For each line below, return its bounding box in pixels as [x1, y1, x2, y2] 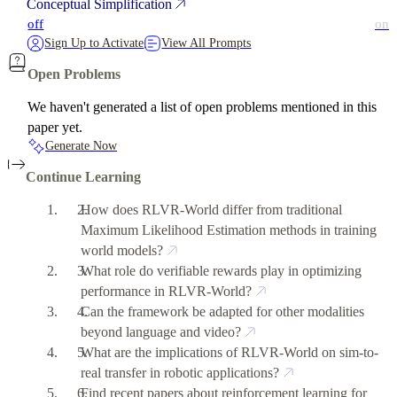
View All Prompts [161, 35, 252, 50]
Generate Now [45, 138, 117, 152]
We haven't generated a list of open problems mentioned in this [27, 98, 377, 114]
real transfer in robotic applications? [81, 364, 280, 380]
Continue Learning [26, 168, 141, 184]
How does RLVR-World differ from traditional [81, 201, 343, 217]
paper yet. [27, 119, 82, 135]
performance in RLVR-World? [81, 283, 253, 299]
